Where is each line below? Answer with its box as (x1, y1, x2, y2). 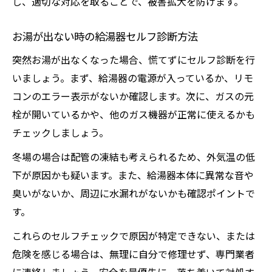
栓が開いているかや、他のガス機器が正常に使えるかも (12, 107, 255, 121)
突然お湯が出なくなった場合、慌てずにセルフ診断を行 (12, 52, 255, 67)
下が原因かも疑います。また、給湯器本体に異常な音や (12, 168, 254, 182)
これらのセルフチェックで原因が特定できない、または (12, 228, 255, 243)
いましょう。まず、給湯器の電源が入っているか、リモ (12, 70, 253, 85)
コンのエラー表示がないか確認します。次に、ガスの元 (12, 89, 254, 103)
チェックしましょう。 (12, 125, 109, 140)
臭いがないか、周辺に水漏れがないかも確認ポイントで (12, 186, 255, 200)
